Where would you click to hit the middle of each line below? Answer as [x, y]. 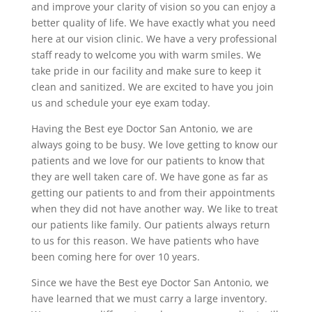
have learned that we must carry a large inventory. [149, 299]
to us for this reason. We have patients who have [145, 241]
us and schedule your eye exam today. [120, 103]
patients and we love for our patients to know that [148, 161]
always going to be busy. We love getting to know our [154, 145]
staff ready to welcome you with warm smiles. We [146, 55]
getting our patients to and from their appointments [153, 193]
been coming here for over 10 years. [115, 257]
